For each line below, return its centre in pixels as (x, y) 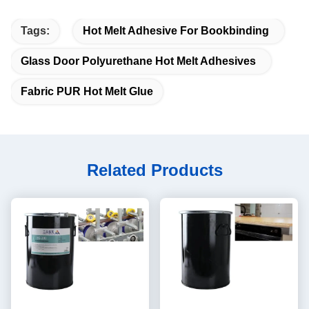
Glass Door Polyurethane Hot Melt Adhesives (138, 61)
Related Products (154, 170)
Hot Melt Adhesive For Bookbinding (176, 30)
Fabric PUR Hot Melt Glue (87, 91)
